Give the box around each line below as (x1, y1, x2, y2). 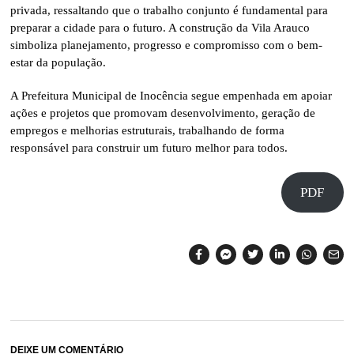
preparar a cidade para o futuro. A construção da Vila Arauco (10, 21, 311, 34)
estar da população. (10, 55, 107, 69)
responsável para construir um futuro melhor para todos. (10, 141, 288, 154)
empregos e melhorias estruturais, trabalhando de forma (10, 123, 285, 137)
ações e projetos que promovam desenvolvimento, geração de (10, 106, 316, 119)
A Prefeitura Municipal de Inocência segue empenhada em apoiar (10, 88, 333, 102)
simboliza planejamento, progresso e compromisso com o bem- (10, 38, 323, 51)
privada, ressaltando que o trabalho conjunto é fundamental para (10, 3, 329, 17)
